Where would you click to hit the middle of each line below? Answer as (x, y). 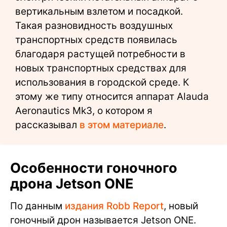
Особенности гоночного (94, 168)
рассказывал (47, 125)
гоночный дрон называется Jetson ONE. (103, 220)
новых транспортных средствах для (101, 68)
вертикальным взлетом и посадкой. (99, 11)
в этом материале (122, 125)
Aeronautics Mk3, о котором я (84, 110)
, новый (181, 206)
